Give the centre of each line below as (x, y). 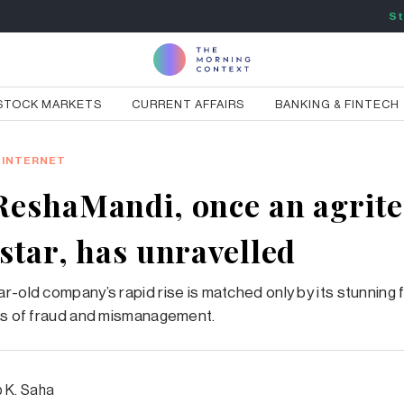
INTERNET (34, 161)
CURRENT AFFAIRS (188, 104)
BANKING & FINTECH (338, 104)
